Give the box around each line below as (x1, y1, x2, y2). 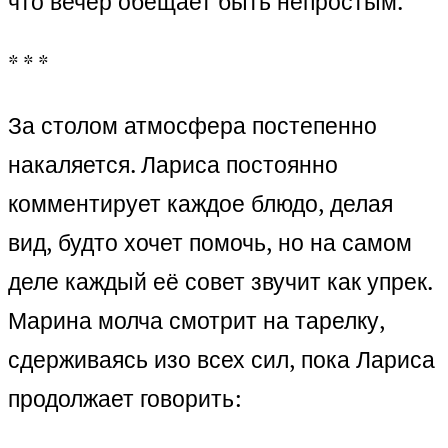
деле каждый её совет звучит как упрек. (8, 266, 432, 298)
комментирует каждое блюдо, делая (8, 188, 393, 220)
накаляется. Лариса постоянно (8, 149, 338, 181)
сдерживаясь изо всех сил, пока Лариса (8, 344, 435, 376)
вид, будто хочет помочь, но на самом (8, 227, 412, 259)
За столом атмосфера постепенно (8, 110, 377, 142)
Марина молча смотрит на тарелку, (8, 305, 385, 337)
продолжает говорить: (8, 383, 242, 415)
